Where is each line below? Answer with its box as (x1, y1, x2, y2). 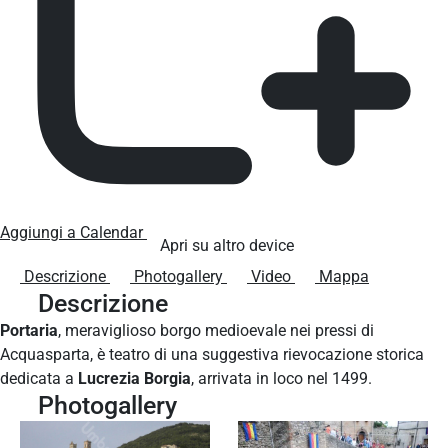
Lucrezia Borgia (74, 368, 191, 388)
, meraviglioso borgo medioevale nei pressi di (58, 320, 374, 340)
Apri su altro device (160, 235, 294, 255)
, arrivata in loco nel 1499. (191, 368, 372, 388)
